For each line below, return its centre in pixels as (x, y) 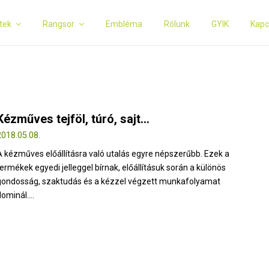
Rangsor (58, 24)
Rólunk (177, 24)
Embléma (124, 24)
